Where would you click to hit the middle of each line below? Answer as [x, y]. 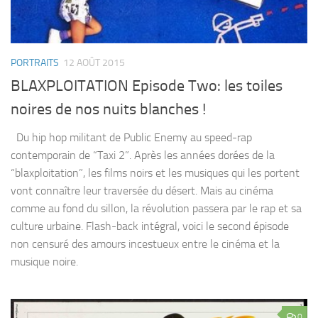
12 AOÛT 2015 [94, 62]
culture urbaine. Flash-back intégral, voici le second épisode [150, 226]
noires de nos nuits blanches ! [108, 110]
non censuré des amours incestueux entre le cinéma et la [145, 244]
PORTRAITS [35, 62]
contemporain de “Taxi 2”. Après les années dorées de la [143, 155]
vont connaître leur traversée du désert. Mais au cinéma [142, 191]
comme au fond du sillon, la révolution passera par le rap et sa [156, 209]
